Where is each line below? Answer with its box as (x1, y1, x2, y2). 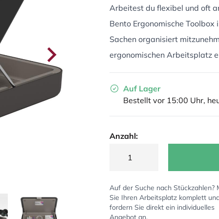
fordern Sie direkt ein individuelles (109, 203, 215, 212)
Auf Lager (123, 84, 160, 93)
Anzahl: (109, 131, 138, 141)
